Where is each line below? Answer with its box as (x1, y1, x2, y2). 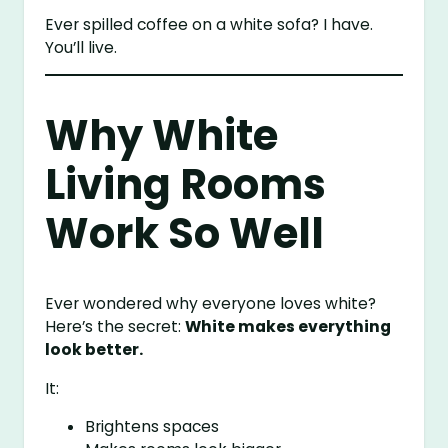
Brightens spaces (85, 416, 220, 438)
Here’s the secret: (45, 316, 186, 338)
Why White (45, 106, 279, 164)
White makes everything (185, 316, 392, 338)
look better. (45, 339, 144, 361)
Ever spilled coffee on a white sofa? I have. (45, 13, 374, 35)
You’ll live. (45, 36, 118, 58)
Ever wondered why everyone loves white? (45, 293, 377, 315)
